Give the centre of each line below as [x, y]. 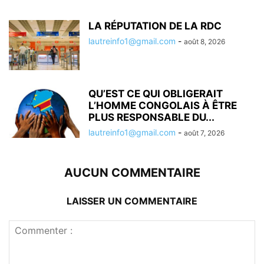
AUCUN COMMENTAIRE [132, 173]
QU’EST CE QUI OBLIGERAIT [156, 94]
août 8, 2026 [204, 42]
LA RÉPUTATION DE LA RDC [155, 26]
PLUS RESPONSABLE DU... [151, 118]
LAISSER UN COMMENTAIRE [132, 201]
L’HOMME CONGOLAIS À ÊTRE [163, 106]
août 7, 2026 [204, 133]
